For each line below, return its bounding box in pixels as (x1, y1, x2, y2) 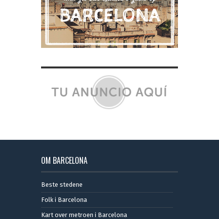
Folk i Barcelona (41, 196, 87, 204)
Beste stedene (41, 181, 83, 189)
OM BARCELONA (41, 154, 88, 167)
